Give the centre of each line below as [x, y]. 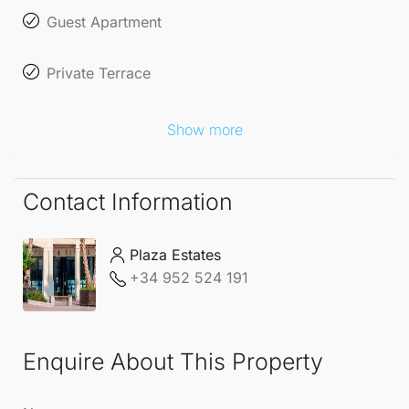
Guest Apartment [104, 21]
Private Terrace [99, 73]
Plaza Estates [175, 255]
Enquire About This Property [173, 361]
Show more [204, 129]
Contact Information [128, 201]
